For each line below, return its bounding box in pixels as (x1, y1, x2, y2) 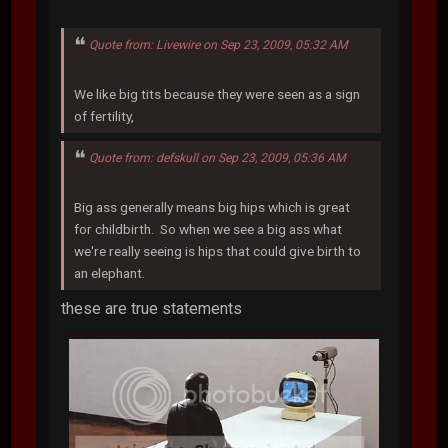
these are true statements (61, 298, 243, 318)
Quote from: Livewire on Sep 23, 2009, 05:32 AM (89, 38, 349, 53)
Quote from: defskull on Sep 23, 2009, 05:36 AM (89, 150, 347, 165)
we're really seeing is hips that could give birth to (74, 242, 362, 259)
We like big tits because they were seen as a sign (74, 85, 361, 102)
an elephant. (74, 264, 146, 281)
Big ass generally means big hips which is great (74, 198, 351, 215)
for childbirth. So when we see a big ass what (74, 220, 343, 237)
